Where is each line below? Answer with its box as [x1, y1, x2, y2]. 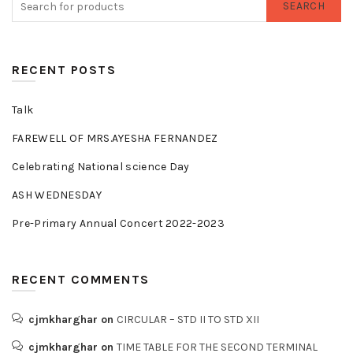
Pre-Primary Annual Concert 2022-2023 [12, 217, 225, 230]
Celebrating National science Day [12, 160, 190, 173]
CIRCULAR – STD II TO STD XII [117, 313, 259, 326]
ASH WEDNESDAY [12, 188, 102, 202]
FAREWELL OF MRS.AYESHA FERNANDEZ [12, 132, 218, 145]
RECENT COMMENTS [12, 272, 150, 287]
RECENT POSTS [12, 62, 116, 77]
